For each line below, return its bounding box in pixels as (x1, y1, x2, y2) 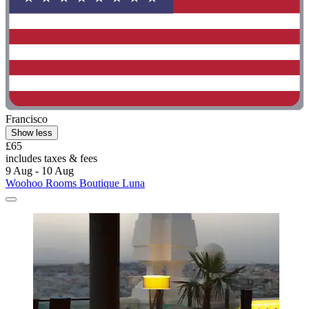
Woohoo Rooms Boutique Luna (6, 177, 145, 189)
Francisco (6, 112, 48, 125)
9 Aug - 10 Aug (6, 164, 74, 177)
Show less (11, 127, 52, 138)
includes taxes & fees (6, 152, 97, 164)
